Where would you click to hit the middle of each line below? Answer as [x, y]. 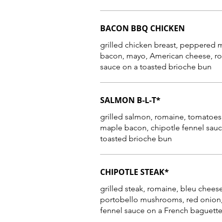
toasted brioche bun [136, 139]
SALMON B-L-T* [130, 100]
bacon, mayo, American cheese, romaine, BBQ [143, 56]
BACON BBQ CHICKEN [142, 28]
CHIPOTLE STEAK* [135, 172]
